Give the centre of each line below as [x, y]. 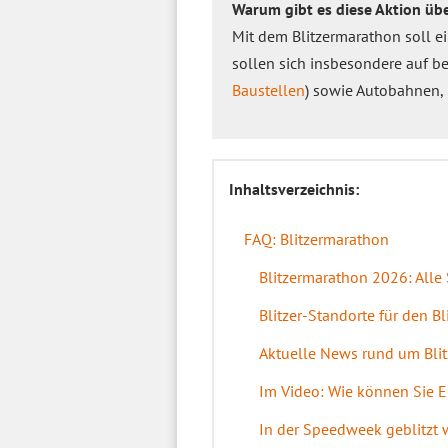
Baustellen [268, 90]
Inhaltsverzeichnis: [294, 189]
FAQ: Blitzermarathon [316, 239]
